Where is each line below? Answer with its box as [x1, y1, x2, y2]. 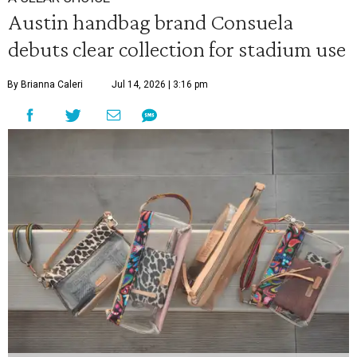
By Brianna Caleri [7, 79, 83, 91]
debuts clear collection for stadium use [8, 36, 346, 62]
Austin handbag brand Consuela [8, 9, 293, 35]
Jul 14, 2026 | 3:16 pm [112, 79, 208, 91]
